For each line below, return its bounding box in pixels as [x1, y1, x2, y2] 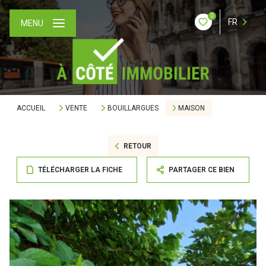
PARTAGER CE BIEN [169, 166, 235, 174]
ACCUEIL [17, 104, 45, 112]
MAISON [178, 104, 205, 112]
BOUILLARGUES [107, 104, 159, 112]
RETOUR [123, 142, 151, 150]
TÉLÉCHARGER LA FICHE [37, 166, 122, 174]
